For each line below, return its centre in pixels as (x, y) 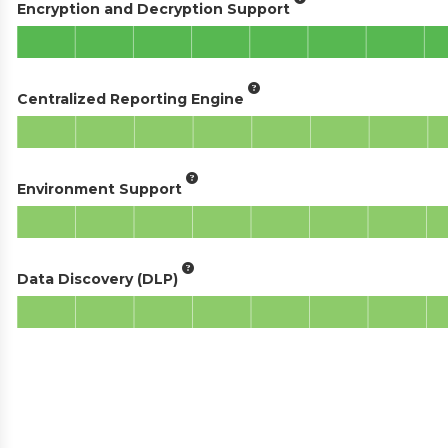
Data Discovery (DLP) (97, 278)
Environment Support (99, 188)
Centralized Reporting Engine (130, 98)
